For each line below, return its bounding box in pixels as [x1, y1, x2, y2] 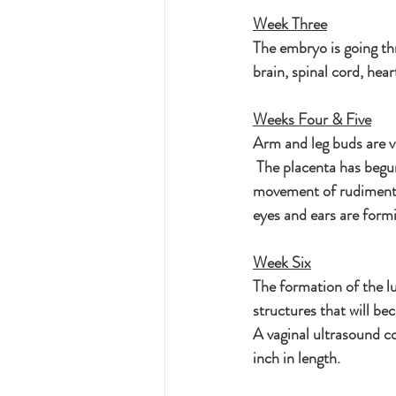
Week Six [253, 251, 311, 274]
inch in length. [253, 346, 340, 369]
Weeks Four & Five [253, 108, 371, 131]
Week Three [253, 12, 327, 35]
